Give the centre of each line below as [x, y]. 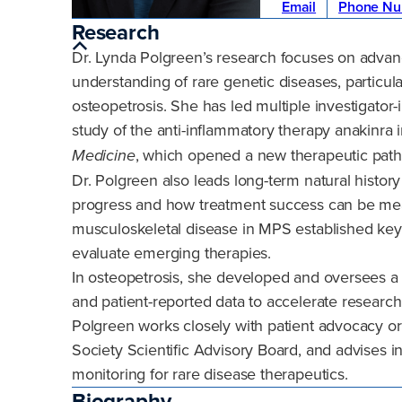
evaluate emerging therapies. [171, 253]
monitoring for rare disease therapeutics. [210, 374]
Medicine [104, 156]
